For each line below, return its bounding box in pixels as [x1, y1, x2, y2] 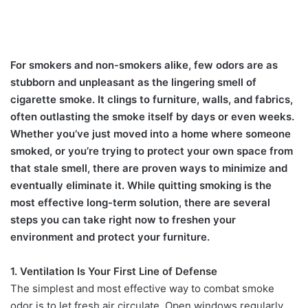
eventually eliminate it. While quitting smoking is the [10, 178, 272, 192]
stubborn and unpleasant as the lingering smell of [10, 75, 256, 89]
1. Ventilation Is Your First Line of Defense [10, 264, 217, 278]
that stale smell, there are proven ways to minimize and [10, 161, 287, 175]
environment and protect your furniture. [10, 230, 210, 243]
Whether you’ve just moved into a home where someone [10, 126, 291, 140]
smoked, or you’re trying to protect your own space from [10, 144, 293, 157]
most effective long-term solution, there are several [10, 195, 270, 209]
